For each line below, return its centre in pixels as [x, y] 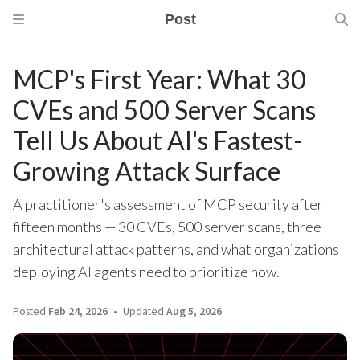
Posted [31, 311]
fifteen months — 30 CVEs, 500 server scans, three [167, 227]
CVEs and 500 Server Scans [164, 110]
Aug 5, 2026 [194, 311]
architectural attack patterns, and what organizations [176, 249]
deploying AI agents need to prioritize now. [146, 272]
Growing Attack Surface [147, 171]
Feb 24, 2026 [78, 311]
